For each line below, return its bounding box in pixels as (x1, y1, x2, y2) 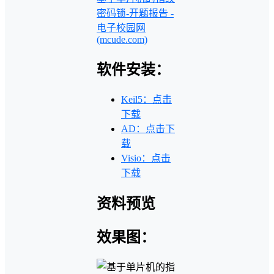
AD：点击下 (121, 123, 175, 134)
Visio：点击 (121, 152, 171, 163)
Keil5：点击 (121, 94, 172, 105)
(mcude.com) (97, 34, 147, 45)
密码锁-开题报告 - (97, 8, 174, 19)
